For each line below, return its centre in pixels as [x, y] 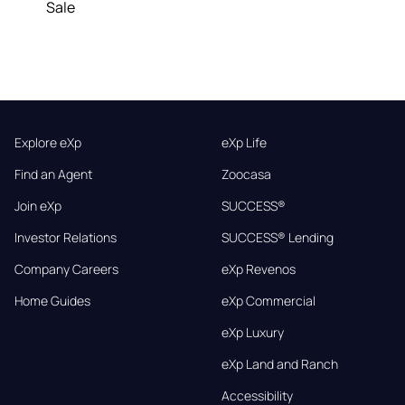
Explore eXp [48, 143]
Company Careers [66, 269]
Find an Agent [53, 174]
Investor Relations [66, 238]
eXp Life [244, 143]
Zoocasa [246, 174]
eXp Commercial [268, 301]
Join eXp [38, 206]
